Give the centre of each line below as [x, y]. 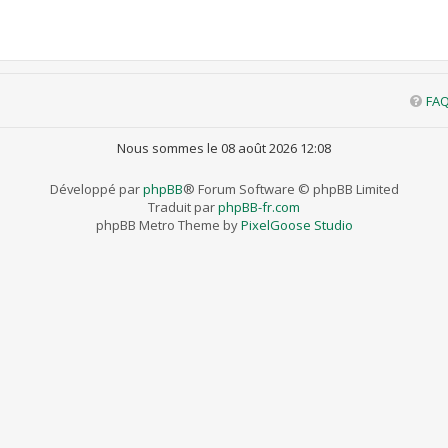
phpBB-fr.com [259, 207]
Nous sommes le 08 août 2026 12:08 [224, 148]
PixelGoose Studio [296, 225]
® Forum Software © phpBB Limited [290, 189]
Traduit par [183, 207]
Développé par [96, 189]
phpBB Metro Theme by [168, 225]
